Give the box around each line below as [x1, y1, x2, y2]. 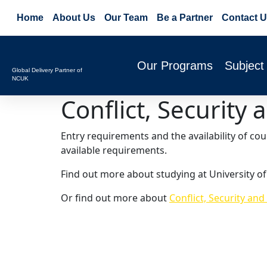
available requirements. [61, 144, 167, 157]
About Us [52, 13, 95, 23]
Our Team [104, 13, 148, 23]
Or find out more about [61, 191, 169, 204]
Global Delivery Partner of [12, 66, 82, 73]
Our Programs [137, 59, 213, 72]
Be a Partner [156, 13, 213, 23]
